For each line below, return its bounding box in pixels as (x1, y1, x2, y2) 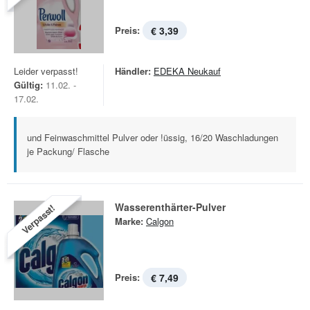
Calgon (146, 215, 174, 228)
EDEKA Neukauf (154, 64, 221, 77)
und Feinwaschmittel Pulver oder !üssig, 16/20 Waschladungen (27, 131, 278, 144)
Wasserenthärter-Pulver (115, 200, 226, 214)
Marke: (115, 215, 143, 228)
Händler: (115, 64, 151, 77)
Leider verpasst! (14, 64, 78, 77)
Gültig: (14, 78, 43, 91)
